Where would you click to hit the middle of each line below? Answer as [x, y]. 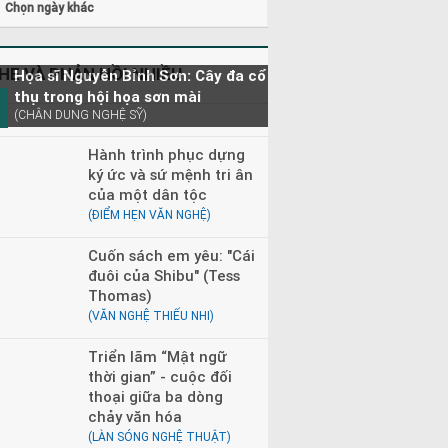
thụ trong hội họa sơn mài [107, 96]
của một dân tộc [147, 194]
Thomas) [119, 295]
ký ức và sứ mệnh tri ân [170, 174]
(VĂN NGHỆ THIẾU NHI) [150, 315]
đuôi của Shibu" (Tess [163, 275]
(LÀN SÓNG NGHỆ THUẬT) [159, 436]
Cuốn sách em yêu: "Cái [171, 255]
